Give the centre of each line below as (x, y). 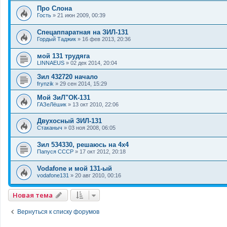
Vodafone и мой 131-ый (74, 168)
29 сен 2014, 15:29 (83, 83)
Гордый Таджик (56, 39)
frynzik (45, 83)
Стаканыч (50, 128)
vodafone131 (53, 175)
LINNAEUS (51, 63)
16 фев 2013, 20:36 (106, 39)
